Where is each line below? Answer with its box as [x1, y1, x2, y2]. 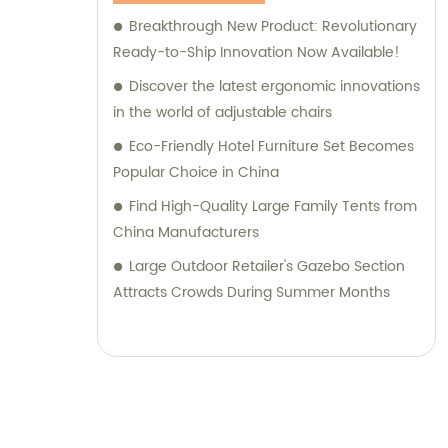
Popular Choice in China [113, 160, 279, 184]
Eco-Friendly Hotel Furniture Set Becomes [129, 134, 414, 158]
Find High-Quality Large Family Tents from [129, 194, 417, 218]
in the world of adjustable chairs [113, 100, 332, 124]
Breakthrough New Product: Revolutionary [129, 14, 417, 38]
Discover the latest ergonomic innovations [129, 74, 420, 98]
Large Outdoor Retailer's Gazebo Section [129, 254, 405, 278]
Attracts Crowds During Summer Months [113, 280, 390, 304]
